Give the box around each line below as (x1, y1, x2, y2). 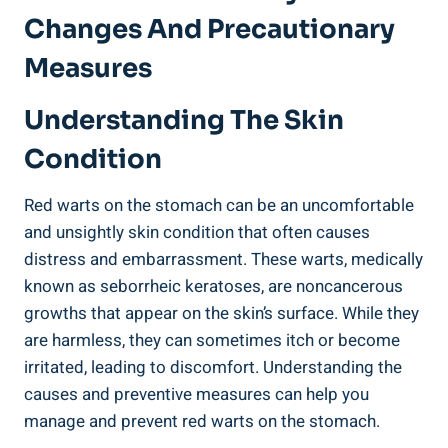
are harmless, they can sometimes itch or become (24, 327, 400, 353)
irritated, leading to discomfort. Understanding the (24, 354, 402, 380)
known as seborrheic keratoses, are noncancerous (24, 273, 403, 299)
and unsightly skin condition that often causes (24, 219, 370, 245)
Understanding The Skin (24, 103, 344, 137)
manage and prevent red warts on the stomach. (24, 408, 380, 434)
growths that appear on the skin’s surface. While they (24, 300, 419, 326)
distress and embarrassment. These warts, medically (24, 246, 423, 272)
